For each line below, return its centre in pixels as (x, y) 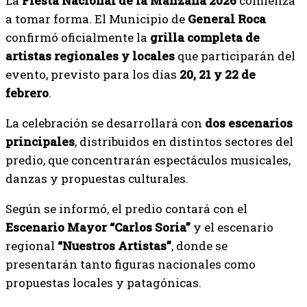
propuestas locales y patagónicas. (103, 283)
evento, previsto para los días (93, 74)
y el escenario (232, 227)
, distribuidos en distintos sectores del (184, 142)
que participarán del (235, 56)
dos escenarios (249, 123)
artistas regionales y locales (90, 56)
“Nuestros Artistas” (114, 246)
